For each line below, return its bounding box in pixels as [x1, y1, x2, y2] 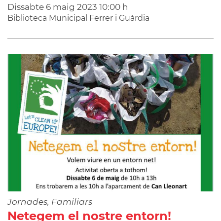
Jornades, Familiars [7, 196, 92, 207]
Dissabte [7, 1, 46, 12]
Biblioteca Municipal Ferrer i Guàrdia [7, 13, 149, 23]
